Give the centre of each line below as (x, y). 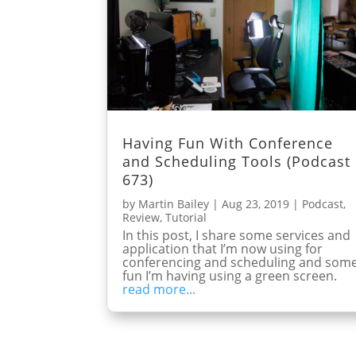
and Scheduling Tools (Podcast (237, 162)
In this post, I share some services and (237, 236)
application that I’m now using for (223, 249)
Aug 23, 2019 (256, 204)
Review (141, 218)
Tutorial (186, 218)
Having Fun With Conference (228, 143)
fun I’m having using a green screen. (230, 276)
